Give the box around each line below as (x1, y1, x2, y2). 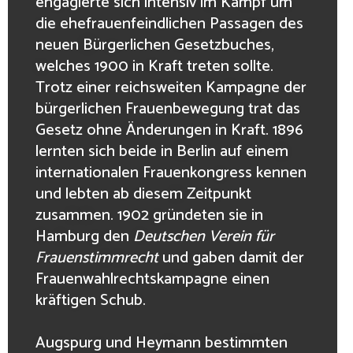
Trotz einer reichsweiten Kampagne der (35, 74, 307, 101)
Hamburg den (35, 223, 133, 250)
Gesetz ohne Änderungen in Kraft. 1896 (35, 117, 303, 143)
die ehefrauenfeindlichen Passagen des (35, 10, 303, 37)
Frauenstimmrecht (35, 244, 158, 271)
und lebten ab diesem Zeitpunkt (35, 180, 251, 207)
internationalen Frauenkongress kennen (35, 159, 307, 186)
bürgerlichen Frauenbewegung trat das (35, 95, 300, 122)
